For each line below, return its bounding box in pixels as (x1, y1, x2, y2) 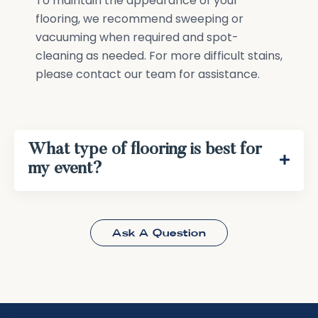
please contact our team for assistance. (35, 66, 260, 83)
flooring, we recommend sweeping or (35, 11, 243, 28)
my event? (28, 160, 102, 178)
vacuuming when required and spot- (35, 29, 238, 46)
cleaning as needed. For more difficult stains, (35, 48, 283, 65)
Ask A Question (112, 227, 206, 239)
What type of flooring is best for (28, 141, 262, 159)
